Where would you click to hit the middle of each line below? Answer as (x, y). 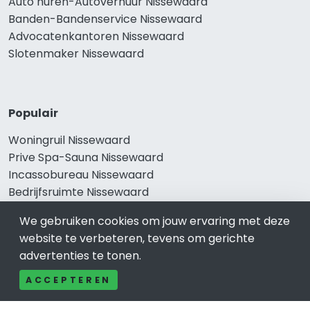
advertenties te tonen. (80, 256)
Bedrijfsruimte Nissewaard (79, 192)
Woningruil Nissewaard (69, 140)
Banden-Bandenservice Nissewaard (105, 19)
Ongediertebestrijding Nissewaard (100, 209)
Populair (33, 113)
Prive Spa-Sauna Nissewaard (86, 157)
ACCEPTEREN (69, 280)
